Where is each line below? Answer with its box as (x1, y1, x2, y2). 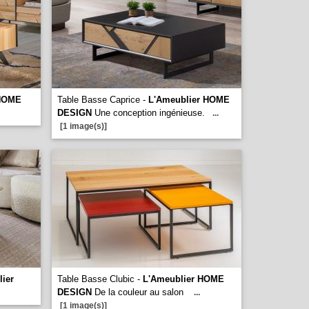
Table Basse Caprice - (57, 94, 148, 105)
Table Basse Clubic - (57, 274, 143, 284)
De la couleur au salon (92, 287, 186, 297)
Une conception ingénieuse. (92, 108, 205, 118)
